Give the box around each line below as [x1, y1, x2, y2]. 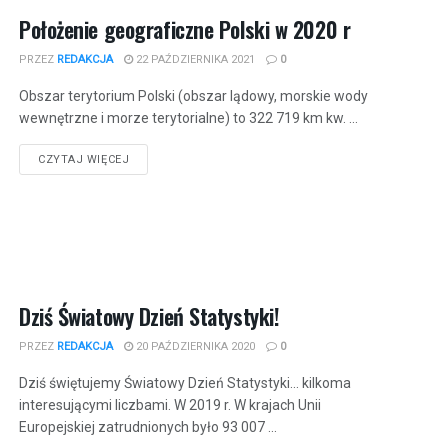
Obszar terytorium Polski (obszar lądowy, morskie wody [19, 87, 368, 104]
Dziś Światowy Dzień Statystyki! [19, 300, 280, 333]
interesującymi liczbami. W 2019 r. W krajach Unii [19, 397, 321, 414]
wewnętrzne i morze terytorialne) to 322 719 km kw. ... [19, 109, 358, 126]
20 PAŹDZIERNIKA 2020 [133, 340, 255, 354]
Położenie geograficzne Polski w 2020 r [19, 12, 351, 45]
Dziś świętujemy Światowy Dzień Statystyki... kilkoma [19, 375, 351, 392]
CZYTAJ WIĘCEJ [38, 152, 130, 166]
